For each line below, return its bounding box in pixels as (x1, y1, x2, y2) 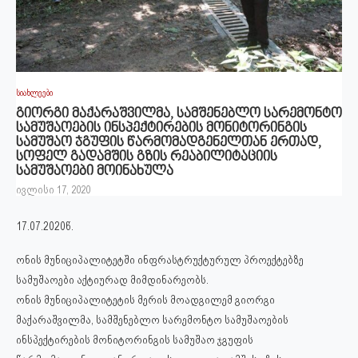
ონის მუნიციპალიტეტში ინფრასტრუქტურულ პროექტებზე (16, 253, 304, 266)
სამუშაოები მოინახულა (16, 164, 173, 179)
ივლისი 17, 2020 (16, 183, 90, 196)
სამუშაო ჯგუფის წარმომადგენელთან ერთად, (16, 135, 321, 150)
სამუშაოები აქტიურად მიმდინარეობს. (16, 272, 209, 286)
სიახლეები (16, 87, 53, 98)
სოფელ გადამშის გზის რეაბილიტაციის (16, 149, 277, 165)
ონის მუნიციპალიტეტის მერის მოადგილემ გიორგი (16, 292, 275, 306)
